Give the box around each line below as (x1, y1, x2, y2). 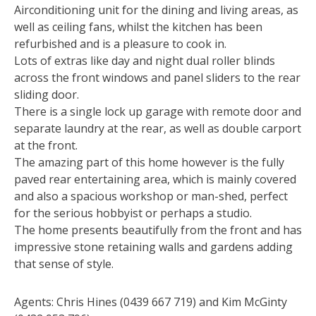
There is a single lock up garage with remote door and (14, 103, 301, 119)
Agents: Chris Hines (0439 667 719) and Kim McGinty (14, 293, 287, 310)
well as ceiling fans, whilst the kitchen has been (14, 18, 262, 35)
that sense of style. (14, 255, 114, 272)
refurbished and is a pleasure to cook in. (14, 35, 226, 51)
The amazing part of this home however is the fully (14, 154, 284, 170)
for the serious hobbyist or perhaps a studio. (14, 205, 252, 221)
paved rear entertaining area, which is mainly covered (14, 171, 296, 187)
